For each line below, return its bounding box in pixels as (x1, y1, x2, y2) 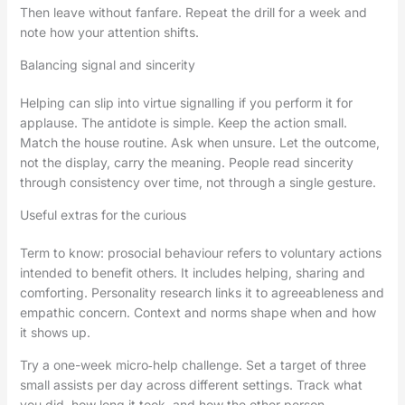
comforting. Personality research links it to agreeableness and (19, 285, 384, 301)
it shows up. (19, 325, 90, 341)
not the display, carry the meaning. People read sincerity (19, 155, 353, 171)
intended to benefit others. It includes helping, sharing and (19, 265, 365, 281)
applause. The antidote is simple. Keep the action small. (19, 115, 347, 131)
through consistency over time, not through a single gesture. (19, 174, 376, 191)
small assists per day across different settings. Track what (19, 377, 363, 393)
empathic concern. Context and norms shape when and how (19, 305, 376, 321)
